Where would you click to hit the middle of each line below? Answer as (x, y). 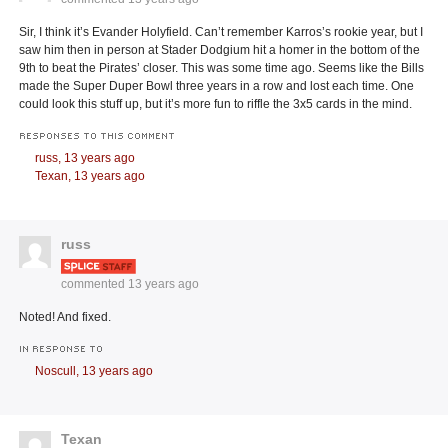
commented (95, 284)
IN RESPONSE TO (61, 348)
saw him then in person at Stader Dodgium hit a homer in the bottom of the (220, 50)
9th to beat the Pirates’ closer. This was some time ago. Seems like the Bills (222, 68)
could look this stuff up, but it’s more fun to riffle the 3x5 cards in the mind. (216, 104)
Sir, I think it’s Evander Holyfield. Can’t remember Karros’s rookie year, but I (221, 32)
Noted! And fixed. (65, 317)
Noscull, (59, 371)
